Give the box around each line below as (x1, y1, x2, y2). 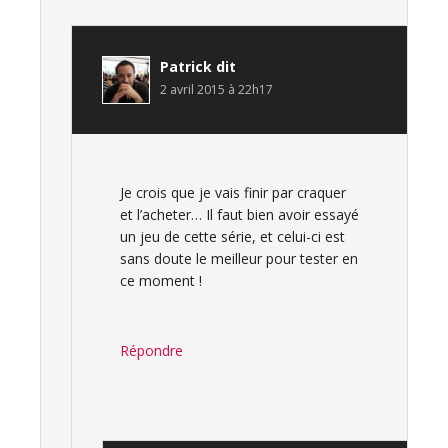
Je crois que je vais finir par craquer (120, 183, 346, 202)
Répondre (120, 341, 183, 360)
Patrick (160, 57, 212, 76)
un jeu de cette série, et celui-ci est (120, 227, 345, 246)
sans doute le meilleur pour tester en (120, 249, 358, 268)
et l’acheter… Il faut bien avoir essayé (120, 205, 359, 224)
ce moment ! (120, 271, 202, 290)
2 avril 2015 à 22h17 (160, 81, 273, 98)
